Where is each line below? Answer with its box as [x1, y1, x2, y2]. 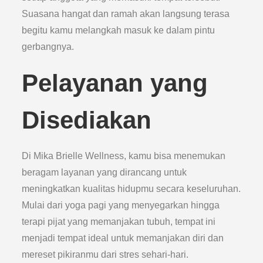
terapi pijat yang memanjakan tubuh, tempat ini [22, 217, 216, 227]
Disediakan [22, 106, 152, 134]
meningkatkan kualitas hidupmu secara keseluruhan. [22, 184, 241, 194]
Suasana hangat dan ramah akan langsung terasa [22, 9, 230, 19]
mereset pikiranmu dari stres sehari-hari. [22, 249, 189, 259]
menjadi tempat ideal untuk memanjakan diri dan [22, 233, 224, 243]
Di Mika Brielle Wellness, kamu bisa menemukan [22, 151, 226, 161]
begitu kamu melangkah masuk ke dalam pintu [22, 25, 215, 35]
